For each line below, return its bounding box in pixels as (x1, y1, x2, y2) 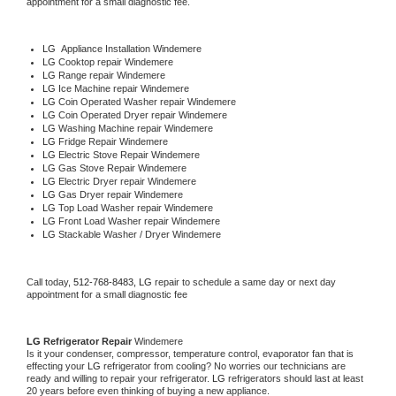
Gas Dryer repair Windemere (57, 189, 183, 201)
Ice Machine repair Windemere (57, 83, 189, 95)
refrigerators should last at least (228, 373, 363, 385)
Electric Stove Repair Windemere (57, 149, 200, 161)
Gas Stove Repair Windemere (57, 163, 187, 174)
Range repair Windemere (57, 70, 165, 81)
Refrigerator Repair (43, 336, 134, 347)
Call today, (27, 277, 73, 288)
